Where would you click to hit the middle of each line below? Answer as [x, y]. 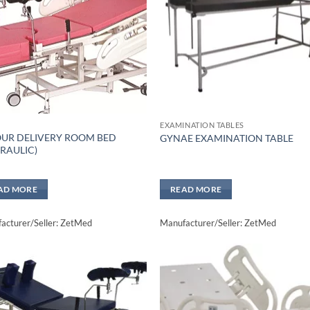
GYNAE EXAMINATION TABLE [227, 138]
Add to [120, 282]
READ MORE [196, 189]
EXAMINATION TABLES [202, 125]
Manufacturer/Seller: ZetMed [218, 222]
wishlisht [120, 291]
